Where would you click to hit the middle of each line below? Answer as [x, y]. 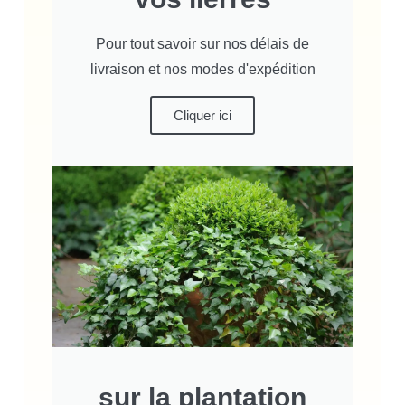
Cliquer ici [202, 116]
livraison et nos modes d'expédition [202, 70]
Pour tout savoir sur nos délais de [202, 44]
